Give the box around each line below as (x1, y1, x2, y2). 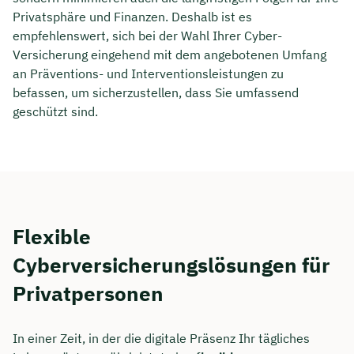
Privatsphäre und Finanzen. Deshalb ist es (13, 8, 252, 24)
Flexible (13, 222, 91, 250)
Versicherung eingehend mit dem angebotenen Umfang (13, 46, 326, 62)
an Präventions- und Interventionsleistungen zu (13, 65, 284, 81)
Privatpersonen (13, 279, 164, 307)
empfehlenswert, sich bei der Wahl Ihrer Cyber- (13, 27, 282, 43)
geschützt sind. (13, 103, 98, 119)
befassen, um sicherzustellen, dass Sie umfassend (13, 84, 299, 100)
